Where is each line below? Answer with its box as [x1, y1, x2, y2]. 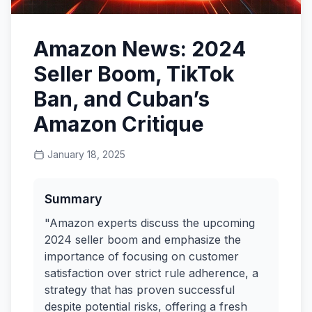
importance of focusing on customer [45, 249, 239, 263]
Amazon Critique [33, 111, 204, 136]
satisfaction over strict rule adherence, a [45, 266, 258, 280]
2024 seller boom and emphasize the [45, 233, 241, 247]
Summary [45, 192, 102, 206]
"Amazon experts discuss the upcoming [45, 216, 255, 230]
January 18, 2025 [47, 148, 125, 160]
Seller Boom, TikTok [33, 61, 235, 86]
